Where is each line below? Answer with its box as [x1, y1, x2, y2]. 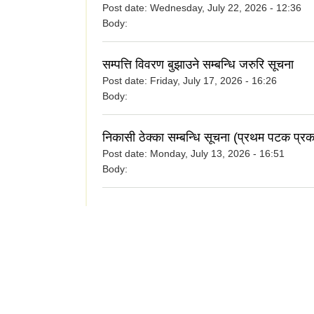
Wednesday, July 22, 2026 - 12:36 [150, 2, 301, 14]
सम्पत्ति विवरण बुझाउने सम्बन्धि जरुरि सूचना [102, 57, 294, 72]
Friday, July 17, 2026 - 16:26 [150, 75, 277, 87]
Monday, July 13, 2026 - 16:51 [150, 148, 285, 160]
